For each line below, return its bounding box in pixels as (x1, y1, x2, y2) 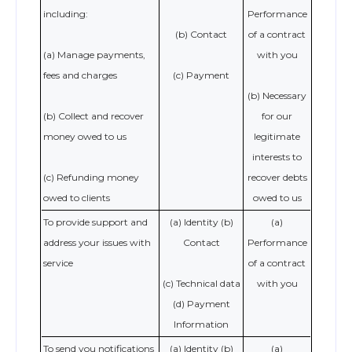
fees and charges (43, 69, 117, 81)
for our (262, 110, 292, 122)
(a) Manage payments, (43, 49, 145, 60)
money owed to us (43, 130, 126, 142)
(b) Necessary (247, 90, 306, 101)
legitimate (254, 130, 300, 142)
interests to (252, 151, 302, 163)
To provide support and (43, 216, 148, 228)
